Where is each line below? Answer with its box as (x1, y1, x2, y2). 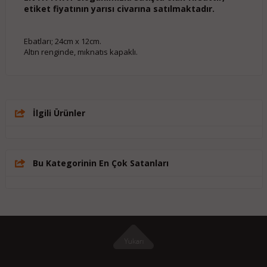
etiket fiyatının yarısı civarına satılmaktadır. (23, 3, 215, 14)
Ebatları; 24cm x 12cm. (23, 36, 101, 46)
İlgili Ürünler (32, 107, 85, 119)
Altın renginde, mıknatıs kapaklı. (23, 46, 138, 57)
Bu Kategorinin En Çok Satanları (32, 157, 169, 169)
